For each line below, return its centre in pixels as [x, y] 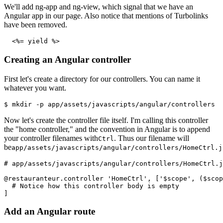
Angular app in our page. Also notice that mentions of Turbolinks [106, 16]
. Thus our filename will [152, 138]
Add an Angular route [50, 212]
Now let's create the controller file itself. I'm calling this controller [106, 120]
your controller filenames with [51, 138]
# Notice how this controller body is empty [92, 186]
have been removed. [36, 25]
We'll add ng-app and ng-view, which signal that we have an [99, 7]
